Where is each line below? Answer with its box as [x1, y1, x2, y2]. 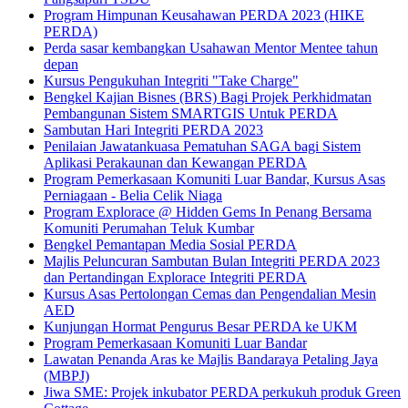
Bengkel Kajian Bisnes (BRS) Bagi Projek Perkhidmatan [44, 88, 372, 105]
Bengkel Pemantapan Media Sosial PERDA [44, 236, 297, 252]
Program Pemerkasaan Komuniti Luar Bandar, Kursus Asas [44, 170, 385, 187]
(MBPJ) [44, 367, 89, 383]
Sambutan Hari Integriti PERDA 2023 [44, 121, 263, 138]
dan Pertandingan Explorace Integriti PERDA [44, 269, 307, 285]
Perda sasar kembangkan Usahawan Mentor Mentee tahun [44, 39, 378, 56]
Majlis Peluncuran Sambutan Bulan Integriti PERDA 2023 [44, 252, 380, 269]
